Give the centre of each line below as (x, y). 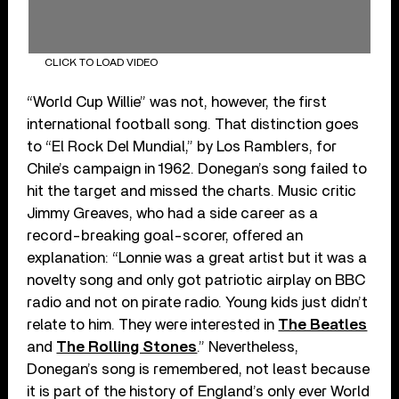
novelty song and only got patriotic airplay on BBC (196, 281)
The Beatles (323, 325)
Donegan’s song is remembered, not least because (199, 370)
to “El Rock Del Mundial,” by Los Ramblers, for (182, 147)
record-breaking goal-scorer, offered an (165, 236)
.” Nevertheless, (248, 347)
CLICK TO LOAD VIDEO (101, 63)
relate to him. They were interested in (153, 325)
